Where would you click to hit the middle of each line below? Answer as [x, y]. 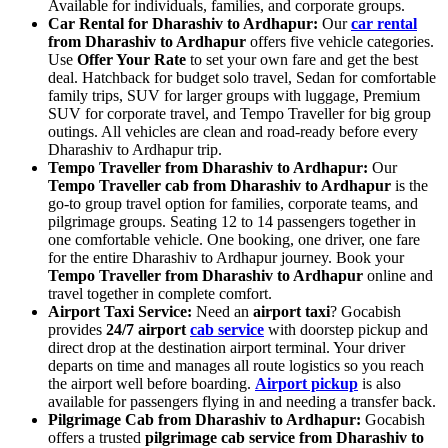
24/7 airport [148, 329]
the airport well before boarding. [151, 383]
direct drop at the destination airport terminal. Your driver [226, 347]
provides [77, 329]
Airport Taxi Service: [120, 311]
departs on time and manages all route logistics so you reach [236, 365]
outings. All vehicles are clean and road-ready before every [233, 131]
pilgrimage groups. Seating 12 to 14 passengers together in [232, 221]
